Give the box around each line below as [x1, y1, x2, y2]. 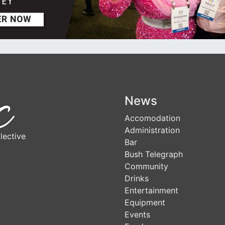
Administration [125, 125, 180, 135]
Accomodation [125, 113, 180, 123]
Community [125, 161, 168, 171]
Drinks [125, 173, 149, 183]
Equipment [125, 197, 165, 207]
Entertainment [125, 185, 178, 195]
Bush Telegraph [125, 149, 183, 159]
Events [125, 209, 150, 219]
